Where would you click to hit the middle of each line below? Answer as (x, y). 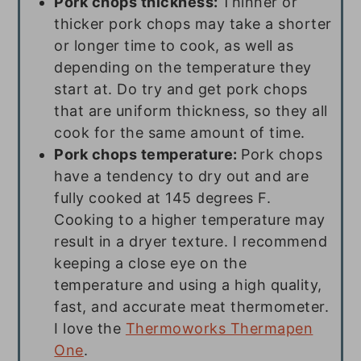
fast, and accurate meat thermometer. (192, 307)
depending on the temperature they (183, 68)
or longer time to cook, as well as (174, 46)
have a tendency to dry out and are (182, 176)
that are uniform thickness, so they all (191, 111)
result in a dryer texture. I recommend (191, 242)
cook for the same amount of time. (180, 133)
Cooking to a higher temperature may (190, 220)
